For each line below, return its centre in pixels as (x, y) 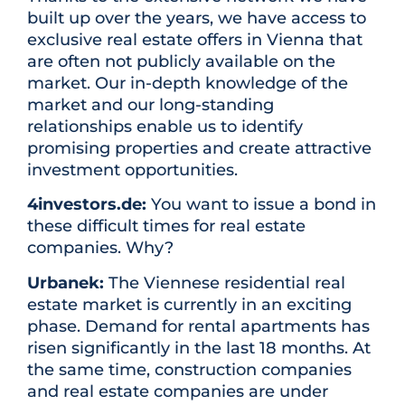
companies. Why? (100, 248)
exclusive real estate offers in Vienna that (195, 39)
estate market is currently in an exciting (189, 304)
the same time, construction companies (189, 369)
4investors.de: (87, 205)
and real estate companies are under (178, 391)
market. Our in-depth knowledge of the (188, 83)
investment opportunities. (132, 170)
